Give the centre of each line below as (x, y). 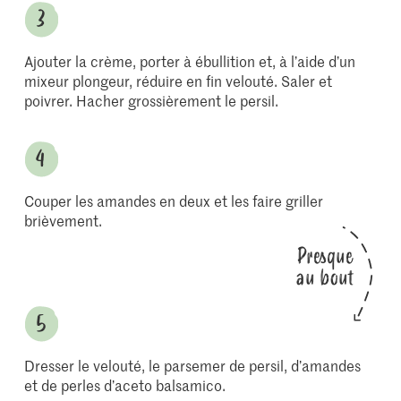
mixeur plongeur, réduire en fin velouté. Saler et (179, 81)
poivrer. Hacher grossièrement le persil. (152, 100)
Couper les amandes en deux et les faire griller (174, 200)
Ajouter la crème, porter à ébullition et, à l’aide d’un (190, 61)
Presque (324, 256)
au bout (324, 278)
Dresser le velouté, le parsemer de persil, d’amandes (193, 365)
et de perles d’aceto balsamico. (125, 385)
